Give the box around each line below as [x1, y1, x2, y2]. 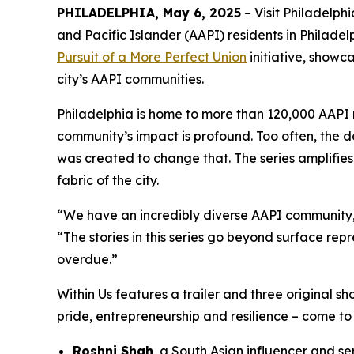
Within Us [57, 286, 112, 302]
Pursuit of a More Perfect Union [57, 49, 247, 65]
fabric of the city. [57, 172, 159, 188]
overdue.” [57, 251, 118, 267]
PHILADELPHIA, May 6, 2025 [57, 5, 241, 21]
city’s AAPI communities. [57, 71, 204, 87]
